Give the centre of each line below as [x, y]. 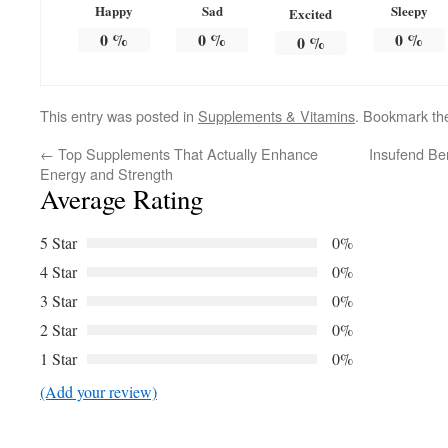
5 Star [58, 243]
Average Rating [121, 199]
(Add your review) [98, 392]
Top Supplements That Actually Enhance [186, 154]
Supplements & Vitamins [276, 116]
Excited [311, 14]
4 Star [58, 272]
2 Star [58, 330]
